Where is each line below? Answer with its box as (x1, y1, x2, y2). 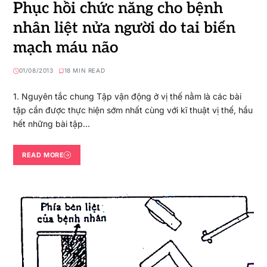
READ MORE (22, 150, 64, 159)
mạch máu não (13, 38, 118, 58)
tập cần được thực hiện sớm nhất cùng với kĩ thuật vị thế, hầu (13, 105, 253, 116)
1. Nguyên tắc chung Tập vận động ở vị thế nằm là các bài (13, 91, 241, 102)
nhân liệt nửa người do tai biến (13, 18, 235, 38)
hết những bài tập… (13, 119, 90, 129)
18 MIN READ (64, 67, 105, 74)
